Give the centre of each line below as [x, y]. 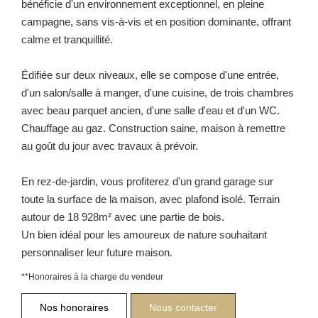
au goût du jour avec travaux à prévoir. [110, 146]
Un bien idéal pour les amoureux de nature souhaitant [144, 234]
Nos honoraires [74, 307]
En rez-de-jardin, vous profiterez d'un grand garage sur [147, 181]
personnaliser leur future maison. [97, 252]
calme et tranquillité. [67, 39]
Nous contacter [183, 307]
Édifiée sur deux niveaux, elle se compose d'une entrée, [150, 75]
